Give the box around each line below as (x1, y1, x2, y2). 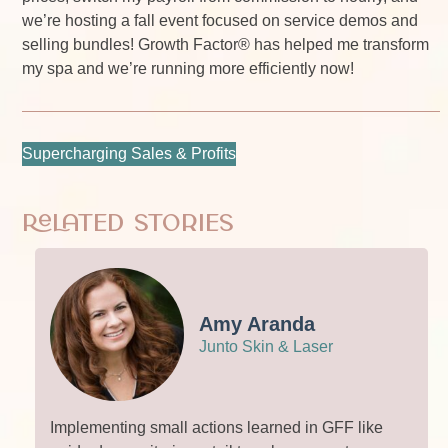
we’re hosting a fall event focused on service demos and (22, 11, 419, 29)
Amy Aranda (198, 312, 315, 335)
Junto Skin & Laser (198, 337, 333, 355)
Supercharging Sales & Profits (22, 144, 237, 162)
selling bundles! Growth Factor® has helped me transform (22, 35, 430, 53)
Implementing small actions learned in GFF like (49, 419, 383, 437)
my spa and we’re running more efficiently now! (22, 59, 355, 77)
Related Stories (22, 210, 235, 238)
